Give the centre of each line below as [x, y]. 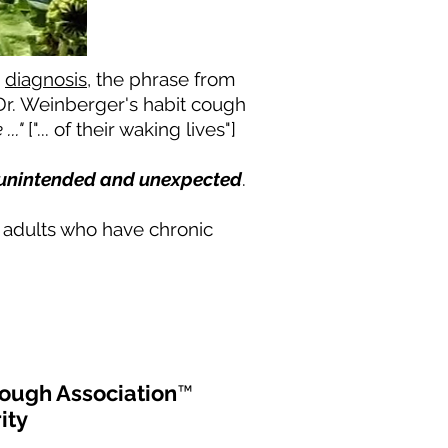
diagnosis [46, 79]
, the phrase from [161, 79]
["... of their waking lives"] [134, 129]
